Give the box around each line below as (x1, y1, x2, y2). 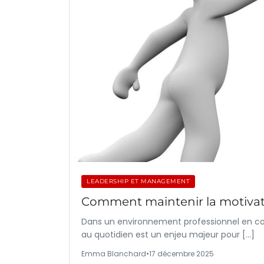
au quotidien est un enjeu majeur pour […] (81, 229, 255, 240)
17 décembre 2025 (149, 249, 214, 259)
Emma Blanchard (81, 249, 146, 259)
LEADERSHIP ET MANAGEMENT (87, 177, 190, 185)
